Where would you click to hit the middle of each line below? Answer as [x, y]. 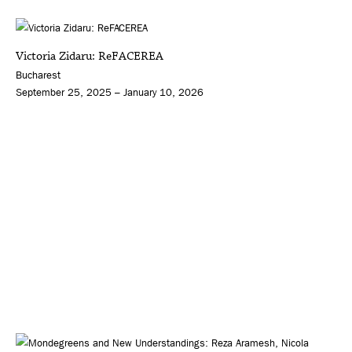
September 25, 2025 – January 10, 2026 [110, 93]
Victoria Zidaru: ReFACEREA [90, 57]
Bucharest [38, 75]
